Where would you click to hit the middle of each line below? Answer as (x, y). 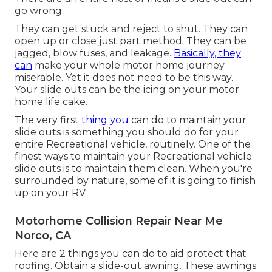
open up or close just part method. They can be (131, 41)
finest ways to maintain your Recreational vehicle (133, 157)
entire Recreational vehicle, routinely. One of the (133, 144)
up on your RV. (51, 193)
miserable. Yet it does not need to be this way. (124, 78)
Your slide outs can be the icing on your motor (127, 90)
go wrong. (39, 11)
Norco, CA (43, 236)
